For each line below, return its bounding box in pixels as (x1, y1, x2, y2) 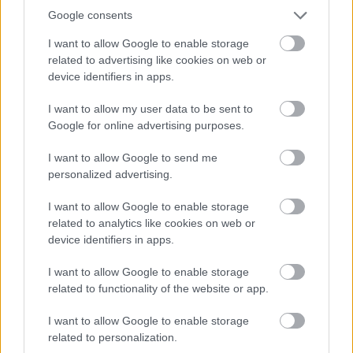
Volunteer (12, 104, 65, 117)
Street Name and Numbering (12, 33, 172, 46)
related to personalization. (48, 330, 177, 344)
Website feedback (8, 248, 138, 265)
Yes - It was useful (25, 267, 127, 281)
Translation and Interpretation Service (12, 57, 221, 70)
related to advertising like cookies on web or (48, 53, 266, 66)
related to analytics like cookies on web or (48, 216, 255, 229)
